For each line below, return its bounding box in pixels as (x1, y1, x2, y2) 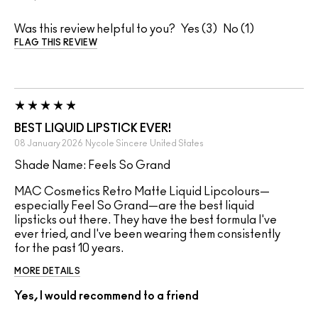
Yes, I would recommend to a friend (14, 290, 199, 302)
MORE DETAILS (14, 267, 80, 276)
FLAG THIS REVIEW (14, 38, 97, 48)
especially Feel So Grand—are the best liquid (14, 200, 254, 212)
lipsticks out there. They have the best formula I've (14, 214, 277, 226)
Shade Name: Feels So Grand (14, 160, 170, 172)
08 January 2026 (14, 139, 83, 148)
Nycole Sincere (85, 139, 148, 148)
